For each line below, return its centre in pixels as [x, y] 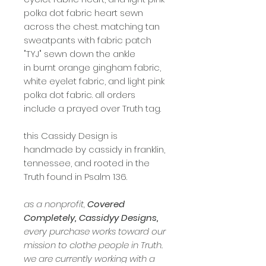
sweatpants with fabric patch [88, 40]
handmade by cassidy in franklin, [94, 149]
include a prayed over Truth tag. [92, 108]
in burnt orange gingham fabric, [92, 67]
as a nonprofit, [56, 204]
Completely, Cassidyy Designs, [91, 217]
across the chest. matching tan [92, 26]
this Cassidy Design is [71, 135]
